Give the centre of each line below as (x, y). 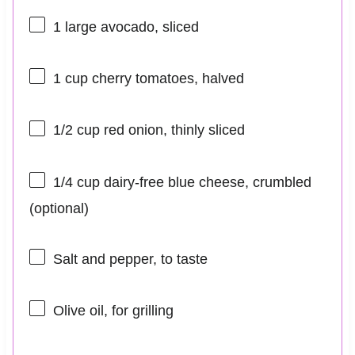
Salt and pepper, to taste (130, 259)
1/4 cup (76, 182)
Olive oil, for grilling (113, 311)
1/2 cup (76, 130)
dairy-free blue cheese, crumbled (205, 182)
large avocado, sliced (130, 27)
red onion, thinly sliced (172, 130)
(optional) (59, 208)
